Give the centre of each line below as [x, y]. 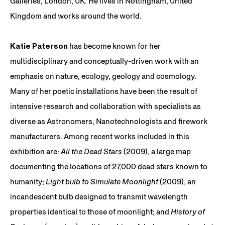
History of [188, 211]
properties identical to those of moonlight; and [90, 211]
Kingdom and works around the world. [76, 16]
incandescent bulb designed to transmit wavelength [99, 196]
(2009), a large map [156, 151]
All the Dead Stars [91, 151]
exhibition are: [35, 151]
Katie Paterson [39, 46]
